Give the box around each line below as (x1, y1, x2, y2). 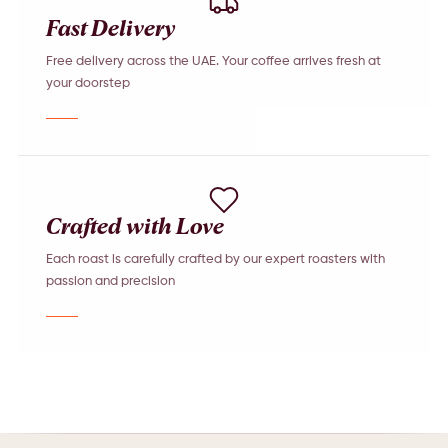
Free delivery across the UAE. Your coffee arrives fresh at (45, 55, 381, 68)
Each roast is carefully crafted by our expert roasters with (45, 253, 385, 266)
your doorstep (45, 77, 130, 90)
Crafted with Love (45, 217, 225, 239)
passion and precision (45, 275, 175, 288)
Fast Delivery (45, 19, 176, 41)
